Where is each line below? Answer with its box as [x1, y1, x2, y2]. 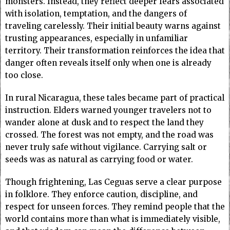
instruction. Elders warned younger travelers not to [5, 105, 212, 116]
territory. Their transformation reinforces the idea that [5, 46, 225, 56]
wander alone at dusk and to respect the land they [5, 118, 204, 128]
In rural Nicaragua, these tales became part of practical [5, 93, 224, 103]
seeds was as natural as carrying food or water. [5, 155, 193, 165]
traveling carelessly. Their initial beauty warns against [5, 21, 221, 31]
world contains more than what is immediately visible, [5, 214, 220, 224]
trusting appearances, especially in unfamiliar [5, 33, 188, 44]
